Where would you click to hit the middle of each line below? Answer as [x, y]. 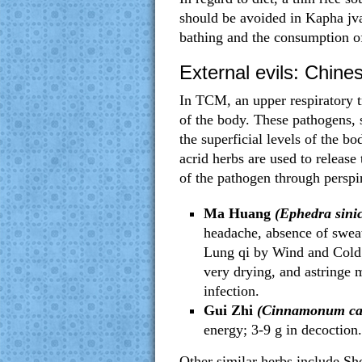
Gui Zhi [228, 310]
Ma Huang [237, 213]
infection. [232, 291]
